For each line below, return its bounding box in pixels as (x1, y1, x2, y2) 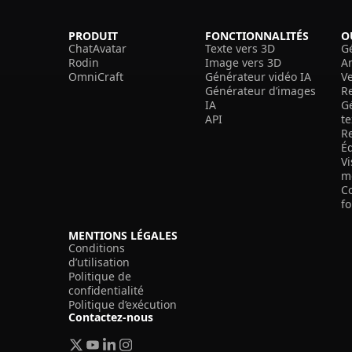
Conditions (68, 240, 125, 255)
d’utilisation (68, 254, 130, 269)
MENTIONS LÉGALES (68, 227, 178, 243)
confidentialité (68, 282, 144, 298)
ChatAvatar (68, 40, 126, 56)
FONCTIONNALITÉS (204, 27, 309, 43)
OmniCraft (68, 68, 123, 84)
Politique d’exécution (68, 296, 177, 312)
